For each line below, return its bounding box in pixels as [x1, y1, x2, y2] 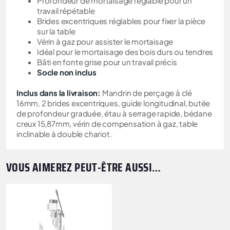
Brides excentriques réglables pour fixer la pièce [37, 16, 206, 26]
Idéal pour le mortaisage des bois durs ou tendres [37, 47, 214, 57]
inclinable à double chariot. [16, 129, 112, 139]
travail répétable [37, 6, 95, 16]
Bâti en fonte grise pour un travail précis [37, 57, 177, 67]
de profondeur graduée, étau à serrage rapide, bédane [16, 108, 212, 119]
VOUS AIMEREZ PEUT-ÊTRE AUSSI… [6, 158, 161, 177]
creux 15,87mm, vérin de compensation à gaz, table [16, 119, 198, 129]
